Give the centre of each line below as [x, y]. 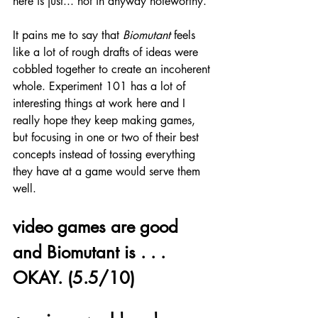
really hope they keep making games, [106, 121]
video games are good [98, 227]
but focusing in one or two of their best [108, 138]
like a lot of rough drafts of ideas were [107, 53]
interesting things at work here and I [101, 104]
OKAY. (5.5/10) [74, 278]
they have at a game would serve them [108, 172]
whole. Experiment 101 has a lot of [101, 87]
